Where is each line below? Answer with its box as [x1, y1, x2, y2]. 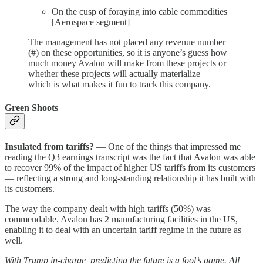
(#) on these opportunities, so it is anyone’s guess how [28, 48, 227, 58]
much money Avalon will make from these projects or [28, 58, 226, 69]
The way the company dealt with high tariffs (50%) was [5, 203, 211, 214]
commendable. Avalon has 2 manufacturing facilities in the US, [5, 214, 238, 224]
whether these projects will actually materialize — [28, 69, 212, 79]
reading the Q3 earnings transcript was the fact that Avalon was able [5, 151, 255, 162]
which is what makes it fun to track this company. [28, 79, 211, 90]
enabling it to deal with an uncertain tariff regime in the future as [5, 224, 241, 235]
